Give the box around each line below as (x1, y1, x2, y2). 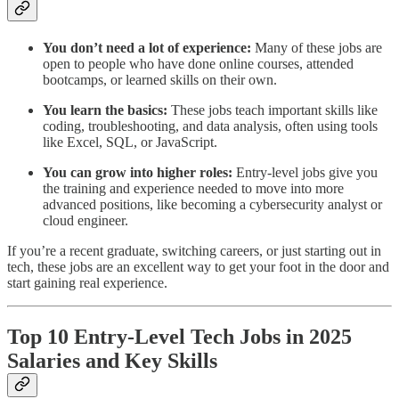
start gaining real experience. (7, 274, 167, 290)
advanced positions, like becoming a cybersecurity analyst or (43, 196, 382, 212)
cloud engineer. (43, 212, 128, 228)
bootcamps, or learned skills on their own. (43, 71, 277, 87)
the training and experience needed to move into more (43, 180, 344, 196)
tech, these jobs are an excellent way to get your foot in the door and (7, 258, 389, 274)
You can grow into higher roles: (43, 164, 232, 180)
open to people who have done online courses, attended (43, 55, 354, 71)
